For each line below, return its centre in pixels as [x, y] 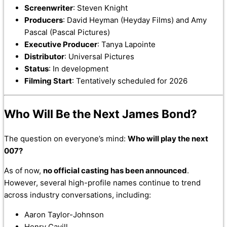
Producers [44, 20]
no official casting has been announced [115, 170]
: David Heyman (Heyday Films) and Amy [135, 20]
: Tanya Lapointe [126, 44]
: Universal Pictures [99, 56]
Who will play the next [168, 138]
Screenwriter [49, 8]
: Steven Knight [100, 8]
